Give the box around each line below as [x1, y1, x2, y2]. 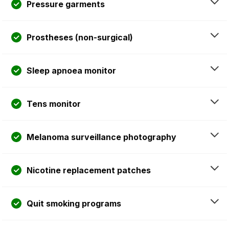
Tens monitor [27, 99, 81, 109]
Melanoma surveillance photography [27, 132, 176, 143]
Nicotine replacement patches [27, 165, 151, 176]
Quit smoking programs [27, 198, 121, 209]
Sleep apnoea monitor [27, 65, 116, 76]
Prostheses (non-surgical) [27, 32, 133, 43]
